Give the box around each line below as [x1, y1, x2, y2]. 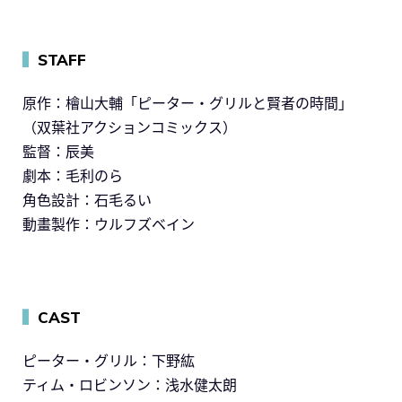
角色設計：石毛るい [22, 190, 152, 209]
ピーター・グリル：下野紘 [22, 351, 195, 370]
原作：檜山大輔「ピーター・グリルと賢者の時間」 [22, 93, 353, 112]
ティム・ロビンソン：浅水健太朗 [22, 375, 237, 394]
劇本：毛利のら [22, 166, 123, 185]
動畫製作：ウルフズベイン [22, 214, 195, 233]
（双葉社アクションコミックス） [22, 118, 237, 136]
